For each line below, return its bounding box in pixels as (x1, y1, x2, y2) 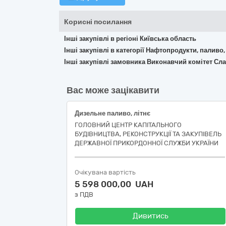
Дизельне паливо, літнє (75, 109, 150, 117)
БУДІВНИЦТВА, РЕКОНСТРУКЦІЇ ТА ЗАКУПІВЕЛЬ (75, 130, 221, 138)
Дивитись (132, 211, 168, 220)
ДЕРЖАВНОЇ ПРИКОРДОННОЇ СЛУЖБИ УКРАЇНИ (75, 139, 218, 147)
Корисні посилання (64, 18, 132, 26)
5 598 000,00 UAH (75, 179, 153, 189)
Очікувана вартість (75, 168, 136, 176)
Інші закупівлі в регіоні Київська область (64, 35, 196, 42)
